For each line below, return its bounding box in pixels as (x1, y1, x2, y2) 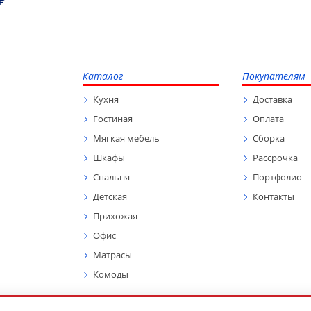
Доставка (253, 93, 292, 106)
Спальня (93, 171, 130, 183)
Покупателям (242, 69, 305, 83)
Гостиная (93, 112, 133, 125)
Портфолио (253, 171, 302, 183)
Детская (93, 190, 127, 203)
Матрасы (93, 249, 132, 261)
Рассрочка (253, 151, 298, 164)
